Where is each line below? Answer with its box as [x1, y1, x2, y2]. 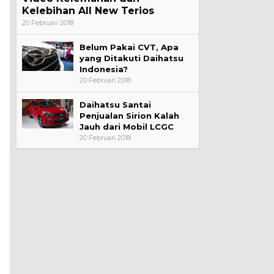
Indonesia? [79, 64, 128, 74]
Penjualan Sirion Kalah [79, 110, 179, 120]
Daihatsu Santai [79, 99, 151, 109]
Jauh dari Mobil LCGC [79, 121, 174, 131]
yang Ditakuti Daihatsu [79, 53, 183, 63]
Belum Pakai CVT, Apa [79, 42, 179, 52]
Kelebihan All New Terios [21, 4, 154, 17]
